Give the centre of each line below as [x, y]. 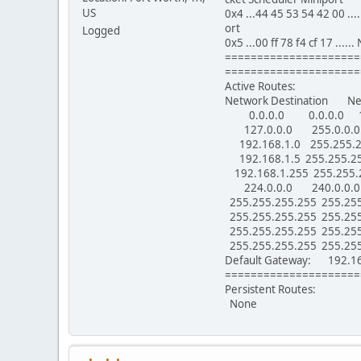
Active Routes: [260, 86]
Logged [101, 30]
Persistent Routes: [270, 289]
